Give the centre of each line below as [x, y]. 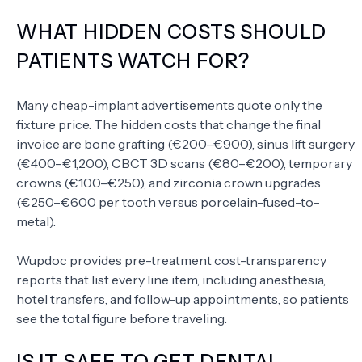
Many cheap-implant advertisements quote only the [169, 105]
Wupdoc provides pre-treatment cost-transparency [171, 261]
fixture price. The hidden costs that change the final [168, 125]
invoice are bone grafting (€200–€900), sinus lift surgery [185, 144]
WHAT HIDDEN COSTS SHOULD [172, 32]
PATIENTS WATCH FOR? [133, 61]
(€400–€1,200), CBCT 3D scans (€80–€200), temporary [184, 164]
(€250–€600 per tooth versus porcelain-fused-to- [168, 202]
